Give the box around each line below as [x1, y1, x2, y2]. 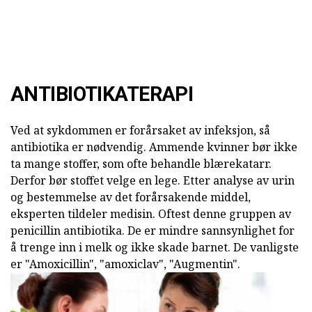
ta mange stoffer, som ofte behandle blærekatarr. [10, 155, 272, 171]
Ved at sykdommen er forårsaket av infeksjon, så [10, 122, 270, 138]
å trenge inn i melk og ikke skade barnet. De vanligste [10, 239, 299, 255]
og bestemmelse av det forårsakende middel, [10, 189, 251, 205]
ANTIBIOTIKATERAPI [10, 81, 194, 106]
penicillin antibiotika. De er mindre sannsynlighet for [10, 222, 295, 238]
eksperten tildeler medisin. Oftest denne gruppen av [10, 205, 291, 221]
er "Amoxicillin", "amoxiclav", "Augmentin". [10, 256, 240, 272]
